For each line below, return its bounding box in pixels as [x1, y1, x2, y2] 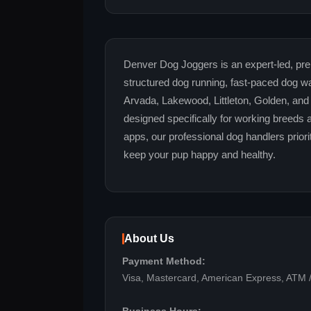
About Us [124, 233, 174, 245]
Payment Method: [122, 256, 205, 267]
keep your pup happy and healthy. [124, 149, 276, 161]
